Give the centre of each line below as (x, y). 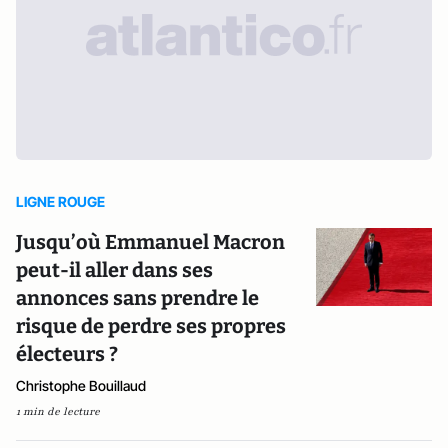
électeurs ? (67, 354)
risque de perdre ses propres (151, 326)
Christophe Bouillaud (81, 385)
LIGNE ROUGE (60, 201)
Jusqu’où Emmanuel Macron (150, 242)
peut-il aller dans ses (114, 270)
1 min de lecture (58, 411)
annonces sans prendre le (137, 298)
